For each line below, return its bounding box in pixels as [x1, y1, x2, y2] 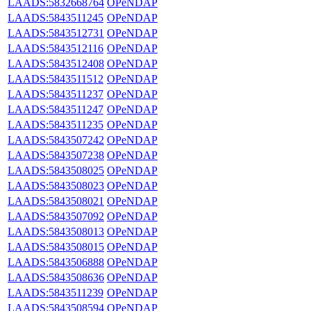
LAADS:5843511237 [8, 87, 103, 100]
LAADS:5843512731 [8, 26, 104, 39]
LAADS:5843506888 [8, 255, 104, 268]
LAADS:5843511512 [8, 72, 103, 85]
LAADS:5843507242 [8, 133, 104, 146]
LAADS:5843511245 [8, 11, 103, 24]
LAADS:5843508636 [8, 271, 104, 283]
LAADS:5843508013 [8, 225, 104, 237]
